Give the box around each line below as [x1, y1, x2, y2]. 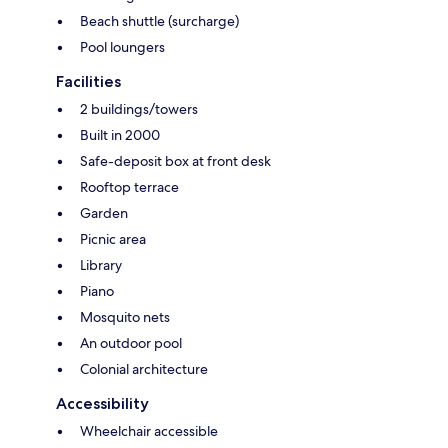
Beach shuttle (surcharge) [80, 12, 239, 31]
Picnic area [80, 230, 146, 249]
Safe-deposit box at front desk [80, 152, 271, 171]
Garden [80, 204, 128, 223]
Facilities [56, 72, 121, 92]
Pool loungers [80, 38, 165, 57]
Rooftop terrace [80, 178, 179, 197]
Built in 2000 [80, 126, 160, 145]
